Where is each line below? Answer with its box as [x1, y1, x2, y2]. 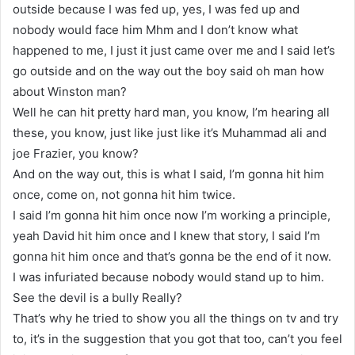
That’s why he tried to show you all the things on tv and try [13, 310, 338, 326]
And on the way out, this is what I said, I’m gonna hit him [13, 166, 324, 181]
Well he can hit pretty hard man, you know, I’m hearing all [13, 104, 330, 120]
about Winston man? [13, 83, 127, 99]
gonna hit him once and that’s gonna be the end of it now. [13, 248, 331, 264]
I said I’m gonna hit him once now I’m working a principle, [13, 207, 330, 223]
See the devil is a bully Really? [13, 289, 182, 305]
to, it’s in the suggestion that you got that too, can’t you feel [13, 330, 342, 346]
